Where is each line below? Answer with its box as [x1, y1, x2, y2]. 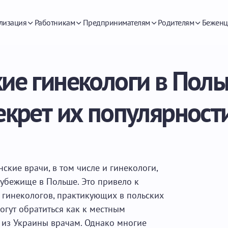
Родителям [158, 17, 194, 27]
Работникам [34, 17, 75, 27]
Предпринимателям [82, 17, 150, 27]
